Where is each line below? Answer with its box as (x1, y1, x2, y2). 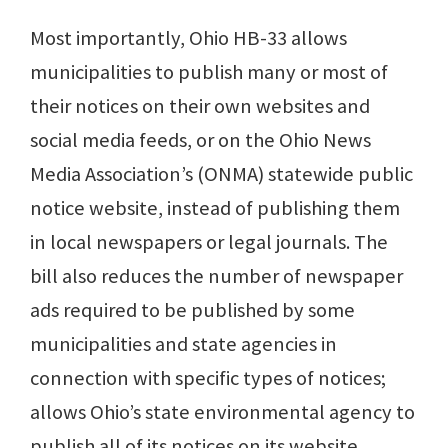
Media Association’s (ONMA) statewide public (30, 160, 413, 187)
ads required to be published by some (30, 296, 355, 323)
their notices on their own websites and (30, 92, 370, 119)
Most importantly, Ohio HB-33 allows (30, 24, 347, 51)
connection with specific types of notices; (30, 364, 386, 391)
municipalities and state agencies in (30, 330, 337, 357)
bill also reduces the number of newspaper (30, 262, 403, 289)
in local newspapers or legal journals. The (30, 228, 388, 255)
